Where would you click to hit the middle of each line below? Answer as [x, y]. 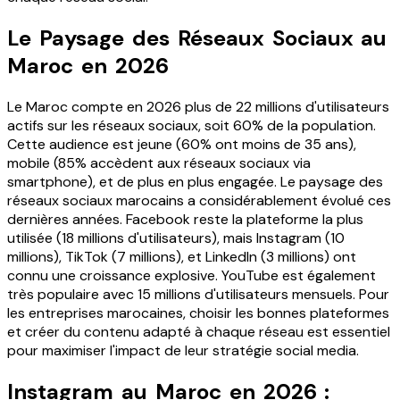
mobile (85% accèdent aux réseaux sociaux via [159, 162]
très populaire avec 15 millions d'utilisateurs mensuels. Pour [198, 294]
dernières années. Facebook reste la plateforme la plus [185, 219]
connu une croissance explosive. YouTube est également [192, 275]
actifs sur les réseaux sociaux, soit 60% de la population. [192, 125]
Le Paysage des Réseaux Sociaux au [197, 37]
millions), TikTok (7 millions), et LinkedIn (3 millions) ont [182, 256]
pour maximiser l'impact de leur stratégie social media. [183, 350]
